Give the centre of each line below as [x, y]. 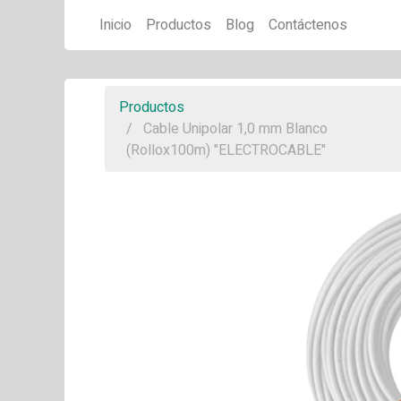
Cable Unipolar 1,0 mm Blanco [235, 129]
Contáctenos [308, 25]
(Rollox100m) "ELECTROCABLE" [226, 150]
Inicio [115, 25]
